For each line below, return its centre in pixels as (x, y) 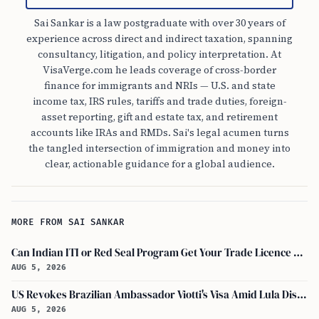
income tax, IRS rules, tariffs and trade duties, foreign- (159, 101)
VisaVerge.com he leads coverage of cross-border (159, 70)
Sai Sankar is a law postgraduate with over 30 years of (159, 23)
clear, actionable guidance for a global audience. (159, 164)
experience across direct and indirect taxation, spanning (159, 39)
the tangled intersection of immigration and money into (159, 148)
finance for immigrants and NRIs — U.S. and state (159, 86)
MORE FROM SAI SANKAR (68, 223)
